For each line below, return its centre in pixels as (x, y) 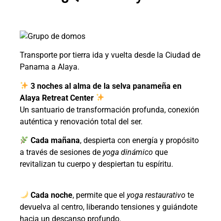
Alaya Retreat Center (58, 98)
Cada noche (52, 195)
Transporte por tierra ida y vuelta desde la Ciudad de (110, 55)
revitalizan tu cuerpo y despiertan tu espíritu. (96, 164)
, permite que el (100, 195)
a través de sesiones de (61, 152)
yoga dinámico (128, 152)
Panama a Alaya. (50, 67)
